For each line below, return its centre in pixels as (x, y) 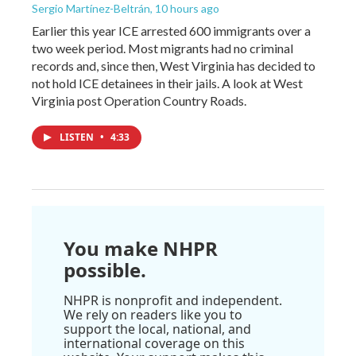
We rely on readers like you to (153, 314)
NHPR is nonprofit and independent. (173, 300)
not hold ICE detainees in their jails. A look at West (167, 83)
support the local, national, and (157, 329)
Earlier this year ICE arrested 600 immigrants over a (171, 30)
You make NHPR (141, 248)
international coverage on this (154, 343)
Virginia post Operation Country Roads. (139, 100)
